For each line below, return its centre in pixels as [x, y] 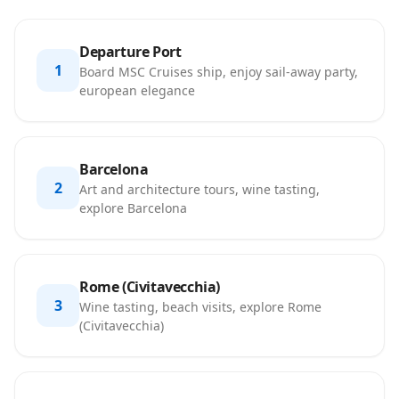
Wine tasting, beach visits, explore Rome [200, 307]
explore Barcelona [133, 208]
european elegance [137, 90]
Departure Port [130, 52]
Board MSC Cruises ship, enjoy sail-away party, [219, 72]
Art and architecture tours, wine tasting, [199, 189]
